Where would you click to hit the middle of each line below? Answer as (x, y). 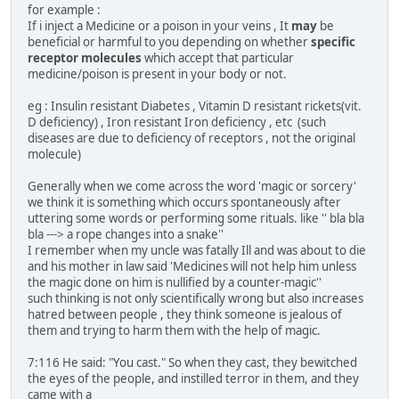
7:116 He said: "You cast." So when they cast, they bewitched (192, 362)
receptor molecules (86, 57)
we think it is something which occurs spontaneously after (184, 202)
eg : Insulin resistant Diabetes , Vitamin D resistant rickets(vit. (195, 106)
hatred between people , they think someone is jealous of (185, 314)
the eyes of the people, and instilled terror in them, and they (193, 378)
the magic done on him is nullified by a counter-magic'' (175, 282)
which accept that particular (219, 57)
